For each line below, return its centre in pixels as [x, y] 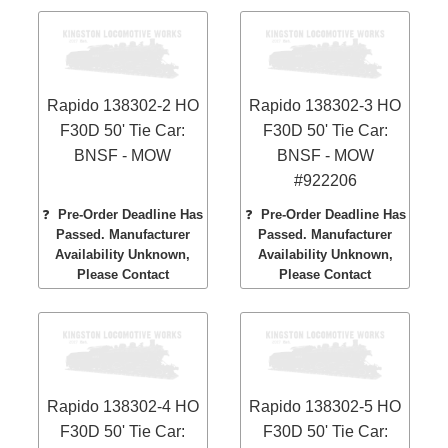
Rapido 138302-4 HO [122, 407]
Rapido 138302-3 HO [325, 106]
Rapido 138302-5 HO [325, 407]
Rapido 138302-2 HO [122, 106]
